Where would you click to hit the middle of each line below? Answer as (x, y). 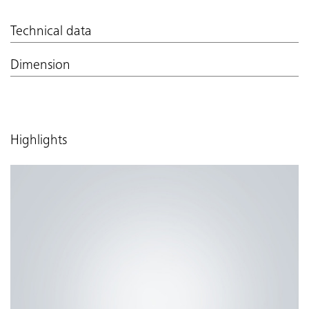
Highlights (39, 141)
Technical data (51, 32)
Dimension (40, 66)
